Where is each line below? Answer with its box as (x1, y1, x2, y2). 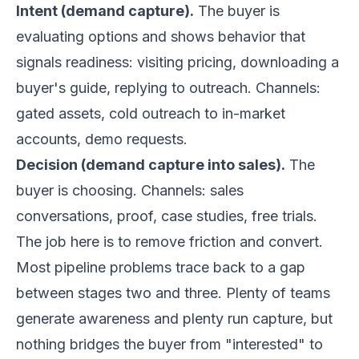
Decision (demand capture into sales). (16, 155, 285, 173)
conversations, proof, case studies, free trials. (16, 207, 317, 224)
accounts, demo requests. (16, 130, 188, 147)
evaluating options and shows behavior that (16, 27, 305, 45)
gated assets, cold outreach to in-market (16, 104, 285, 122)
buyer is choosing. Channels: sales (16, 181, 244, 199)
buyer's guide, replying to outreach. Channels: (16, 79, 321, 96)
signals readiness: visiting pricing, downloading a (16, 53, 339, 71)
